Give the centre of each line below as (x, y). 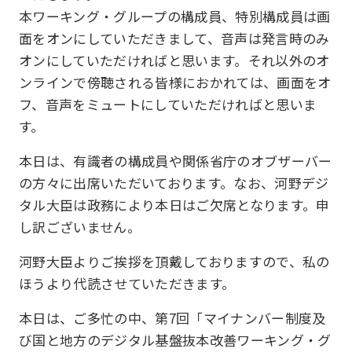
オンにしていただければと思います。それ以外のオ (174, 60)
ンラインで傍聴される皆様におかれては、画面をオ (175, 82)
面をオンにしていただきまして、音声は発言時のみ (174, 38)
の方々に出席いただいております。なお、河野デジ (174, 183)
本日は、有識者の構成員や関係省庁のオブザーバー (176, 161)
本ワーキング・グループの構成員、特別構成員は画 (175, 16)
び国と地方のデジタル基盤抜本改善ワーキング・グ (175, 340)
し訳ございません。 (80, 227)
